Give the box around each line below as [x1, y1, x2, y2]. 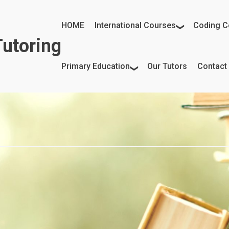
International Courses [95, 20, 176, 30]
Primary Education [61, 61, 130, 72]
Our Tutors [147, 61, 187, 72]
